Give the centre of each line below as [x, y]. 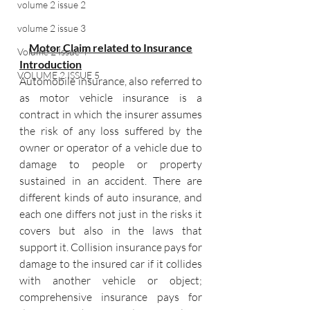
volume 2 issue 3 [52, 28]
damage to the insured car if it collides [111, 264]
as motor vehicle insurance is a [111, 98]
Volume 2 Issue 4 [52, 52]
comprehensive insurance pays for [111, 297]
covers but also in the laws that [111, 230]
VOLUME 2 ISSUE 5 [58, 75]
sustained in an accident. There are [111, 181]
